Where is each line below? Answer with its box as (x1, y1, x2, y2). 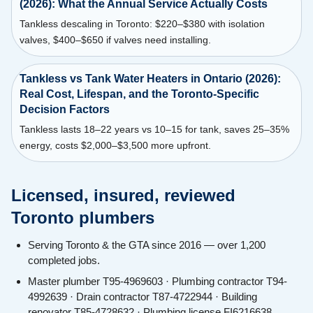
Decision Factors (19, 103, 110, 116)
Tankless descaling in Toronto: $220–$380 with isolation (19, 17, 265, 29)
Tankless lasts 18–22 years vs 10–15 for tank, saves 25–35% (19, 124, 289, 136)
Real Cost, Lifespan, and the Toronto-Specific (19, 88, 259, 101)
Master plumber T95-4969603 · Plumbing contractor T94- (28, 275, 287, 288)
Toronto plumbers (11, 208, 154, 228)
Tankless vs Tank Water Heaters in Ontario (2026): (19, 73, 281, 85)
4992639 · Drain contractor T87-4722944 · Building (28, 291, 257, 303)
